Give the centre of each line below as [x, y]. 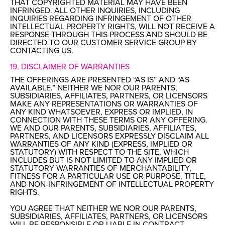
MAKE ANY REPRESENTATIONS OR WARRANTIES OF [104, 104]
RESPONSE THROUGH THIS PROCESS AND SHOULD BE [109, 35]
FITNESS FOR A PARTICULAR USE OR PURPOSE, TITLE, [108, 177]
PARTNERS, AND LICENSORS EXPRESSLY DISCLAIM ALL [109, 136]
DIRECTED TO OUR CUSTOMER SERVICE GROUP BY [103, 43]
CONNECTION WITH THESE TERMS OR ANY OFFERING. [109, 120]
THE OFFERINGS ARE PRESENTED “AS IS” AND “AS [100, 80]
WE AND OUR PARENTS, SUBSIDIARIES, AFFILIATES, [103, 128]
